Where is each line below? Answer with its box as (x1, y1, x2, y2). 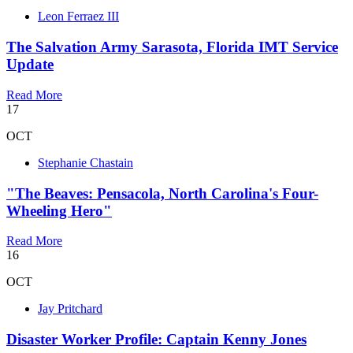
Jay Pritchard (38, 302, 102, 316)
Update (6, 56, 54, 73)
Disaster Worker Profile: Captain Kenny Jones (6, 330, 307, 347)
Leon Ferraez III (38, 9, 119, 24)
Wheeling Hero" (6, 202, 112, 219)
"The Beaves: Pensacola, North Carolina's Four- (6, 184, 318, 202)
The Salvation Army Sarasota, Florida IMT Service (6, 39, 338, 56)
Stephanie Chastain (38, 155, 133, 169)
